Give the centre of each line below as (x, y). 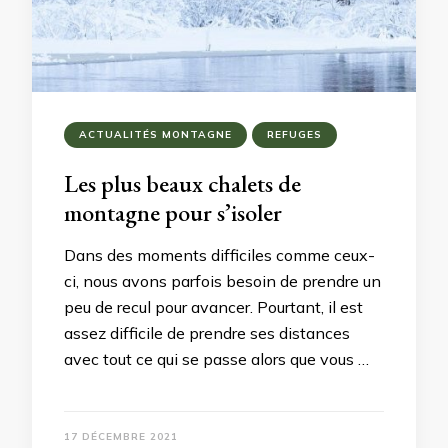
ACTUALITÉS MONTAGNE (155, 134)
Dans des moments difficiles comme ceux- (219, 255)
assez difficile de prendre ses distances (207, 333)
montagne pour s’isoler (173, 212)
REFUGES (294, 134)
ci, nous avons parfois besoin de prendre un (222, 281)
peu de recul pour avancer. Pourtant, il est (213, 307)
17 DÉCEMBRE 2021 (121, 436)
